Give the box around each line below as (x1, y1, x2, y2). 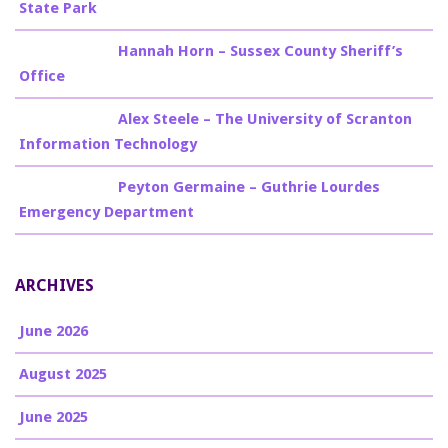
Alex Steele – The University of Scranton (118, 110, 412, 129)
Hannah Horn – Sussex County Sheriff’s (118, 42, 403, 61)
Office (19, 67, 65, 86)
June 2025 (19, 408, 88, 427)
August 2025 (19, 365, 107, 384)
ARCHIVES (15, 275, 94, 295)
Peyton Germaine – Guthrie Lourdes (118, 178, 380, 197)
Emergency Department (19, 203, 194, 222)
